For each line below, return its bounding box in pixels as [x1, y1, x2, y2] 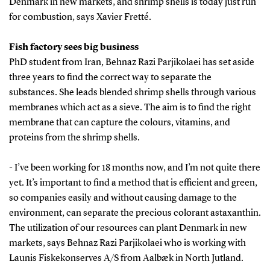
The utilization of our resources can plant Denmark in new [8, 223, 247, 233]
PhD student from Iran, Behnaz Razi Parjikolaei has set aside [8, 57, 254, 67]
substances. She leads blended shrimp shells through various [8, 87, 256, 98]
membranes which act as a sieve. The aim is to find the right [8, 102, 251, 113]
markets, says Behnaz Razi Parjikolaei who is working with [8, 238, 246, 248]
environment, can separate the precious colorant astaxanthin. [8, 208, 261, 218]
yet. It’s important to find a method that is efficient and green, [8, 178, 257, 188]
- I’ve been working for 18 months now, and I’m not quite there [8, 163, 260, 173]
